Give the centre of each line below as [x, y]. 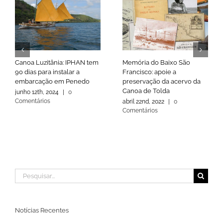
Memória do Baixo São [156, 63]
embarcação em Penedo [52, 82]
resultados [32, 184]
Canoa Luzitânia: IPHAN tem [57, 63]
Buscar [26, 173]
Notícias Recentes [42, 211]
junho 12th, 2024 [37, 92]
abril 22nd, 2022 [143, 102]
